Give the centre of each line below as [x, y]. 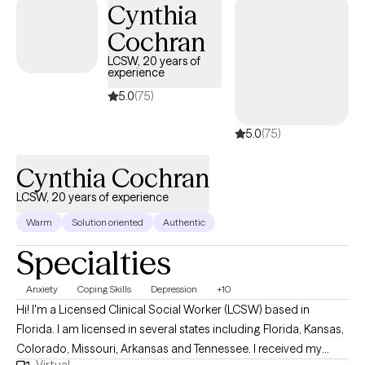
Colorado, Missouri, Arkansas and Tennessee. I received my [169, 349]
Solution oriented [108, 222]
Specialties [94, 263]
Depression [174, 289]
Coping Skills [104, 289]
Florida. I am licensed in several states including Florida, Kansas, [180, 330]
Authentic [184, 222]
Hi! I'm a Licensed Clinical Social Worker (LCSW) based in [163, 310]
